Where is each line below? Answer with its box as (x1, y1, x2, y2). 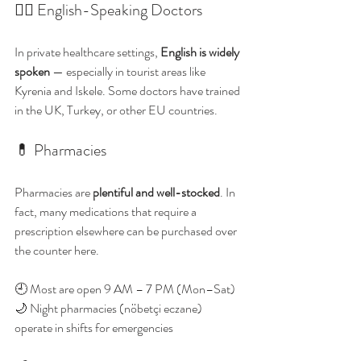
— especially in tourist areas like (50, 62, 208, 81)
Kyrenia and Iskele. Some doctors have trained (15, 81, 243, 100)
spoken (15, 62, 50, 81)
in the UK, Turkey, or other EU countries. (15, 101, 218, 119)
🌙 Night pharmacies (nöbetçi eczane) (15, 299, 205, 317)
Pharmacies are (15, 183, 93, 201)
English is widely (160, 43, 242, 61)
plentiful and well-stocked (93, 183, 220, 201)
